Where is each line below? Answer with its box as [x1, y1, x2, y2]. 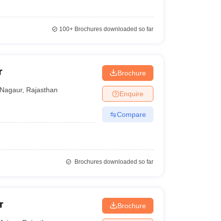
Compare [116, 110, 146, 118]
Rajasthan [26, 85, 58, 94]
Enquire [119, 89, 144, 98]
